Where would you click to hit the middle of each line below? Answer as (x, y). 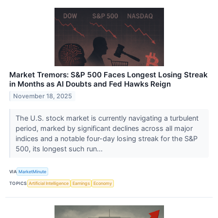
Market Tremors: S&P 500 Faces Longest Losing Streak (109, 75)
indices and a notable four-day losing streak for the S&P (106, 139)
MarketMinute (33, 171)
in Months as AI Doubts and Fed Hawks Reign (90, 84)
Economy (103, 183)
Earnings (81, 183)
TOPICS (18, 183)
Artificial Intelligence (49, 183)
